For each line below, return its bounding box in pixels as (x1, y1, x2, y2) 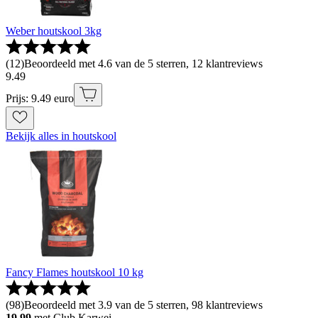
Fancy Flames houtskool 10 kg (6, 265, 143, 278)
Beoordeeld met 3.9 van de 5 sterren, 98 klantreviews (24, 298, 263, 311)
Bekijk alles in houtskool (6, 129, 116, 142)
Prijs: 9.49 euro (6, 92, 74, 104)
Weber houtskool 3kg (6, 24, 102, 37)
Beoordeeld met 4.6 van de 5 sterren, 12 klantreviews (24, 57, 263, 70)
